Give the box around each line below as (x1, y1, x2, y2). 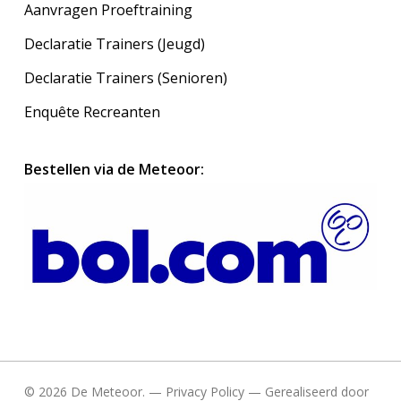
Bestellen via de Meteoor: (23, 159, 204, 180)
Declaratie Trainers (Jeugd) (23, 34, 205, 55)
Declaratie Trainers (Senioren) (23, 68, 227, 89)
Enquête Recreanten (23, 102, 160, 123)
